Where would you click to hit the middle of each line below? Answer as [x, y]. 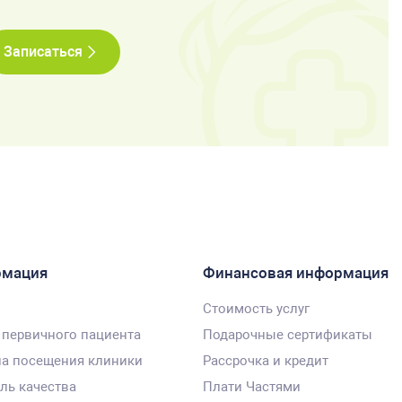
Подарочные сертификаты [287, 335]
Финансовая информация [295, 273]
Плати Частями [251, 387]
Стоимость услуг [256, 309]
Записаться [44, 52]
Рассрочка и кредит [265, 361]
